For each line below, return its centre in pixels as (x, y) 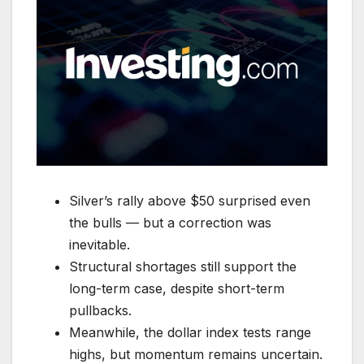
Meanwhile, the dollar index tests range (190, 333)
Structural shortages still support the (183, 267)
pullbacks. (100, 311)
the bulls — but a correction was (170, 223)
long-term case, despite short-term (177, 289)
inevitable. (100, 245)
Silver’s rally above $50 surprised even (190, 201)
